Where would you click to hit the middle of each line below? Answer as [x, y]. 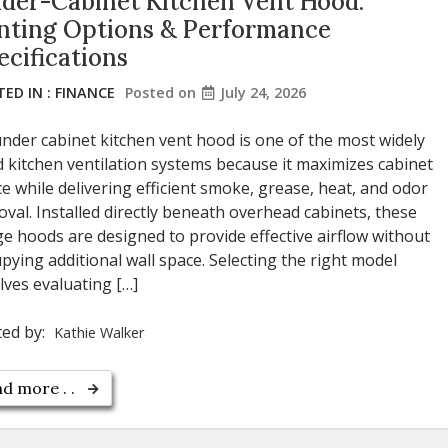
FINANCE [85, 92]
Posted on [162, 92]
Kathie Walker [99, 332]
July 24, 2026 [263, 92]
